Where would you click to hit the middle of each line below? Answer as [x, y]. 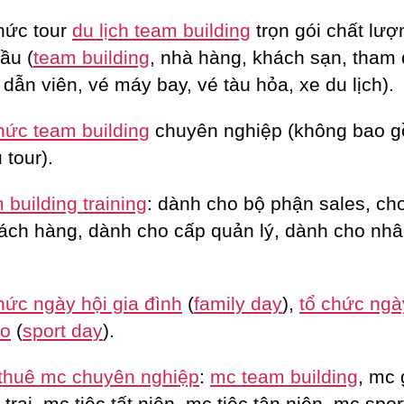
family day [238, 303]
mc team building [284, 376]
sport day [63, 330]
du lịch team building [161, 30]
